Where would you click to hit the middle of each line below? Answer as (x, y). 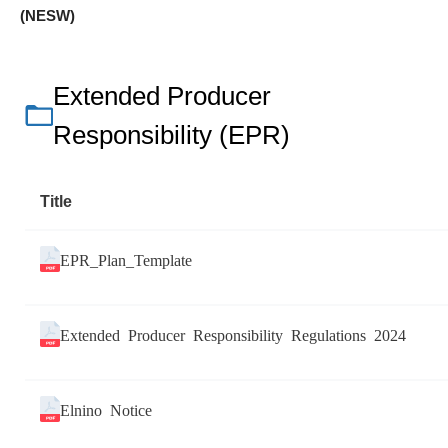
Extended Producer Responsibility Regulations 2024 (233, 334)
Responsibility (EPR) (171, 135)
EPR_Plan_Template (126, 259)
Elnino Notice (106, 409)
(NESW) (47, 16)
